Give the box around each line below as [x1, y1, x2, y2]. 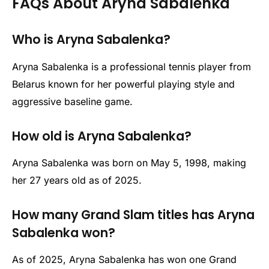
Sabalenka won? [12, 223, 115, 241]
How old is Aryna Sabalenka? [12, 127, 192, 145]
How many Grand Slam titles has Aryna [12, 205, 255, 223]
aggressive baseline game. [12, 95, 133, 107]
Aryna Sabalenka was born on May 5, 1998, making [12, 156, 246, 169]
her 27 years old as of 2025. [12, 174, 142, 186]
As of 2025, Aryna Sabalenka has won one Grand [12, 253, 237, 266]
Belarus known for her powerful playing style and [12, 77, 235, 90]
